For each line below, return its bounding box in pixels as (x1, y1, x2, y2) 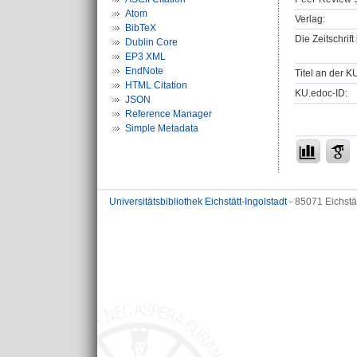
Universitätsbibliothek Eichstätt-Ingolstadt (109, 196, 287, 207)
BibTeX (125, 22, 156, 33)
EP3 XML (125, 51, 166, 62)
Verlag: (295, 13, 325, 25)
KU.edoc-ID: (295, 87, 347, 99)
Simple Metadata (125, 123, 198, 134)
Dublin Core (125, 37, 178, 48)
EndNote (125, 65, 163, 76)
